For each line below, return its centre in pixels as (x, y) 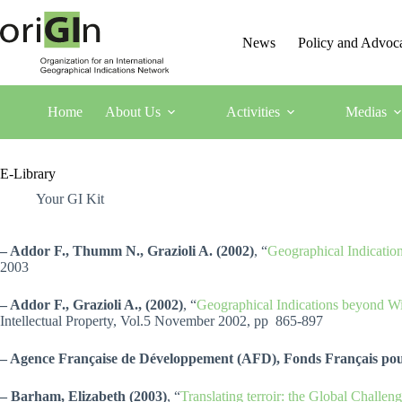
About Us (132, 112)
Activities (253, 112)
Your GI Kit (70, 199)
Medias (366, 112)
